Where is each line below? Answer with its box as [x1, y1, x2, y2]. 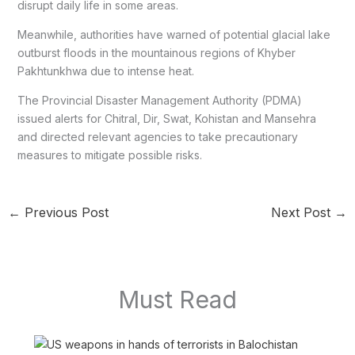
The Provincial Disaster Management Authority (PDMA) [17, 94, 302, 108]
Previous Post [20, 204, 109, 221]
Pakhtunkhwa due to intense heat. [17, 64, 194, 78]
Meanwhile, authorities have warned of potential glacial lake [17, 28, 330, 42]
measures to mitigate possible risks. [17, 148, 202, 162]
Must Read [118, 284, 237, 314]
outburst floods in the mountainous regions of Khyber [17, 46, 296, 60]
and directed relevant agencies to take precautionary [17, 130, 298, 144]
